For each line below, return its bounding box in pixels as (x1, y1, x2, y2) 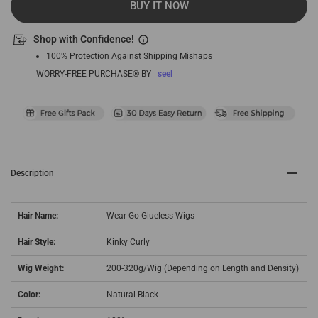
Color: (18, 290, 40, 300)
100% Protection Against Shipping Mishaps (46, 50, 212, 61)
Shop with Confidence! (33, 33, 134, 45)
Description (11, 168, 54, 179)
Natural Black (106, 290, 158, 300)
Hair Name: (18, 211, 58, 221)
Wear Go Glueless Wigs (106, 211, 194, 221)
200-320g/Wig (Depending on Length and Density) (106, 263, 299, 274)
